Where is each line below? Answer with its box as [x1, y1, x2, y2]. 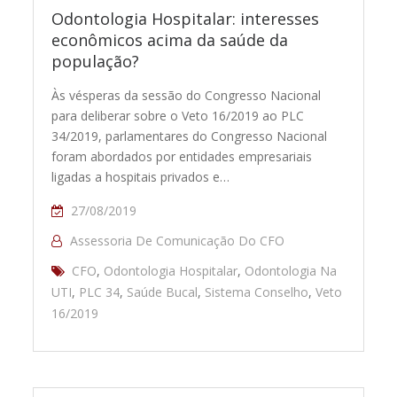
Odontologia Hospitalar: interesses [51, 7, 320, 29]
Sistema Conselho [205, 283, 309, 300]
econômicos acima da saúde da [51, 28, 289, 51]
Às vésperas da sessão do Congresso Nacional [51, 86, 322, 104]
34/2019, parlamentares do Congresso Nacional [51, 127, 328, 144]
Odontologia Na [245, 261, 338, 279]
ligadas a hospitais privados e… [51, 167, 230, 185]
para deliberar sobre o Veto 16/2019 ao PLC [51, 106, 305, 124]
